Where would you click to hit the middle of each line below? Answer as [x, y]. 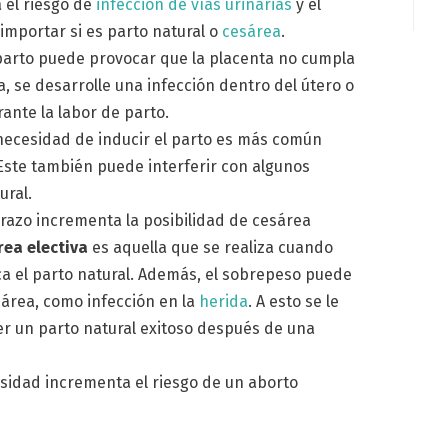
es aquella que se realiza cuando [211, 248]
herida [224, 302]
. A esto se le [294, 302]
